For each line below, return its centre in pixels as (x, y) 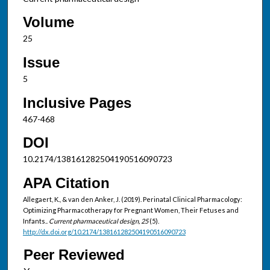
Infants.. (36, 221)
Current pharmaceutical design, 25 (99, 221)
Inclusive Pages (77, 102)
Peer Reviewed (74, 254)
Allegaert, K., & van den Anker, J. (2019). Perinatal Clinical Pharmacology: (132, 199)
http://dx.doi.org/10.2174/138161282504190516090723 (104, 231)
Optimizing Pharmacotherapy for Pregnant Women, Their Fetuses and (130, 210)
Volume (48, 22)
